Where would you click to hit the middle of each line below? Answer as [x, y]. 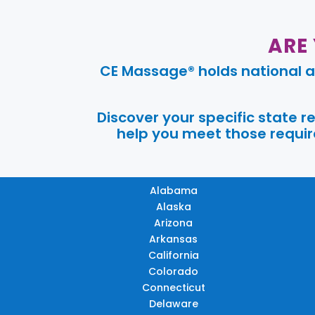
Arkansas [174, 239]
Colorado [174, 271]
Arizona [174, 223]
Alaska [173, 206]
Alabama [173, 190]
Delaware [173, 303]
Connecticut [173, 287]
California [173, 255]
